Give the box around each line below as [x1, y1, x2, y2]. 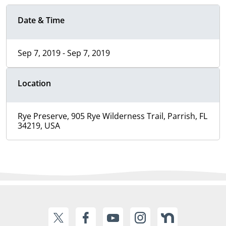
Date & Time [18, 15, 65, 26]
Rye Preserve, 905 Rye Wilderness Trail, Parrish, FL [18, 110, 207, 122]
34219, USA [18, 120, 60, 132]
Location [18, 78, 51, 89]
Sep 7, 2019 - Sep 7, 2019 [18, 47, 110, 59]
